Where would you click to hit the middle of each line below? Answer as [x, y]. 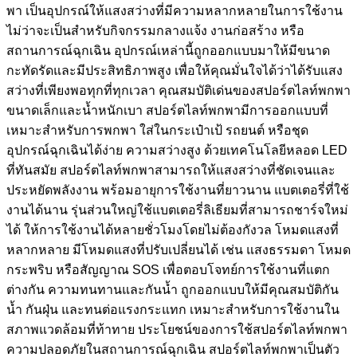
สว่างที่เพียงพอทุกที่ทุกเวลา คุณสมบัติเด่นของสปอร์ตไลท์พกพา [178, 90]
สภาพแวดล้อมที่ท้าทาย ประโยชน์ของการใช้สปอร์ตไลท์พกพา [177, 329]
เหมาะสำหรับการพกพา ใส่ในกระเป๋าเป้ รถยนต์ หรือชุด [157, 130]
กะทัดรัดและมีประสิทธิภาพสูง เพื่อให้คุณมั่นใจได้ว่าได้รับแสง [175, 70]
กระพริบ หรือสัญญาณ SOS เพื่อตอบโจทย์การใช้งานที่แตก [168, 269]
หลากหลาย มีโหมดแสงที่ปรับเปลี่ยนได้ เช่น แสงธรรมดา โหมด [178, 249]
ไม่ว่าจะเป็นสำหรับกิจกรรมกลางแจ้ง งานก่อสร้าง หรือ [155, 30]
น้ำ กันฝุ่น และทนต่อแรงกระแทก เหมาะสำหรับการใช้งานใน [173, 309]
